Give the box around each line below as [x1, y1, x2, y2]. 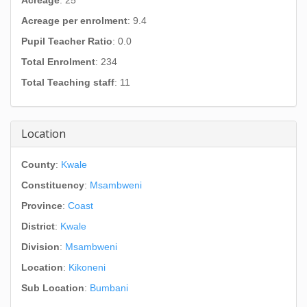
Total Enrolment [21, 56, 95, 67]
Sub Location [21, 282, 84, 293]
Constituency [21, 180, 84, 191]
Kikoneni [69, 262, 106, 273]
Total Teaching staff [21, 77, 114, 88]
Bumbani [90, 282, 128, 293]
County [21, 159, 56, 170]
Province [21, 200, 62, 211]
